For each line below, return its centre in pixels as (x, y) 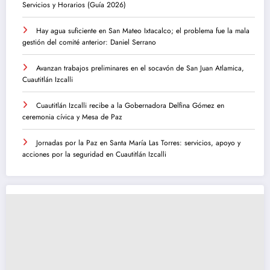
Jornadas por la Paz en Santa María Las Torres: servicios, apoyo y (138, 143)
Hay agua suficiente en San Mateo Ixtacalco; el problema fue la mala (143, 31)
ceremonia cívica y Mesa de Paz (72, 117)
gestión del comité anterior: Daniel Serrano (89, 42)
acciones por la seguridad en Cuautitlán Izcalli (94, 155)
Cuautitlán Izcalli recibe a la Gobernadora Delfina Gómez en (130, 106)
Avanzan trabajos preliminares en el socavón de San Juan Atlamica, (140, 68)
